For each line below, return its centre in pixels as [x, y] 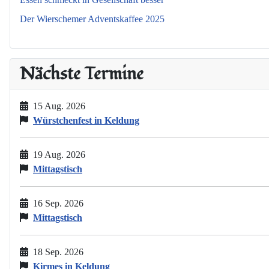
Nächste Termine [82, 74]
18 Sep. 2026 [58, 252]
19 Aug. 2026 [59, 155]
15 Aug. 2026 [59, 106]
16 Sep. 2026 [58, 204]
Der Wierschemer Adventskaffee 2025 [92, 19]
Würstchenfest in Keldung [86, 121]
